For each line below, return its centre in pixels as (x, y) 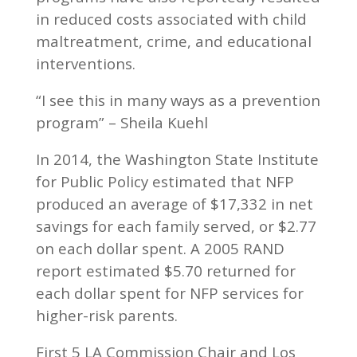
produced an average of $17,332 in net (174, 203)
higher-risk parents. (106, 315)
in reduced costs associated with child (171, 18)
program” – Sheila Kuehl (122, 122)
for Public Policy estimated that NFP (165, 181)
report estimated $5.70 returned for (165, 270)
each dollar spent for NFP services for (169, 292)
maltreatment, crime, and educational (173, 41)
